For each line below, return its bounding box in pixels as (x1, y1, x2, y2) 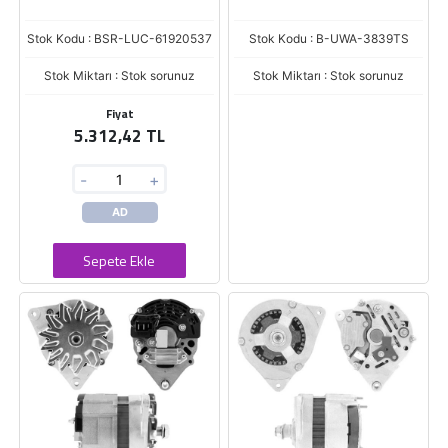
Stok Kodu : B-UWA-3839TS (248, 31, 409, 46)
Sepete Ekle (83, 250, 156, 271)
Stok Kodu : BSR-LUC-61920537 (27, 31, 212, 46)
